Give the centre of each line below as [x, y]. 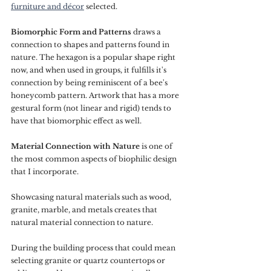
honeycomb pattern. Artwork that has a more [96, 95]
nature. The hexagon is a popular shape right [94, 57]
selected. [101, 6]
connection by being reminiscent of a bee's [90, 83]
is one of [157, 146]
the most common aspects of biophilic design [95, 159]
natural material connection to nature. [83, 222]
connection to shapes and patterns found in [91, 44]
